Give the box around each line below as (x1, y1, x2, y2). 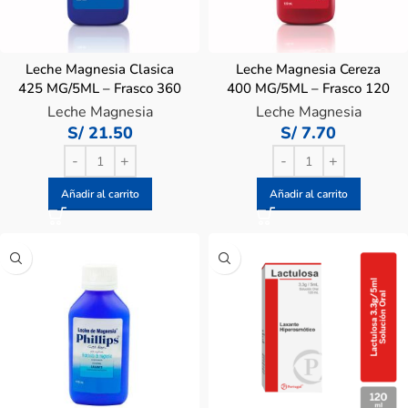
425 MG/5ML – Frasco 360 (18, 79, 181, 97)
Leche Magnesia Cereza (236, 60, 381, 78)
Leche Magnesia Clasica (25, 60, 174, 78)
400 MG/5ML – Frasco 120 (227, 79, 390, 97)
